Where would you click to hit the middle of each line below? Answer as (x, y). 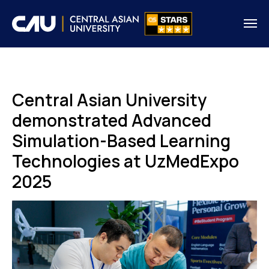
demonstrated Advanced (112, 120)
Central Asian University (109, 99)
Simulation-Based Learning (121, 140)
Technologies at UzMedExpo (125, 161)
